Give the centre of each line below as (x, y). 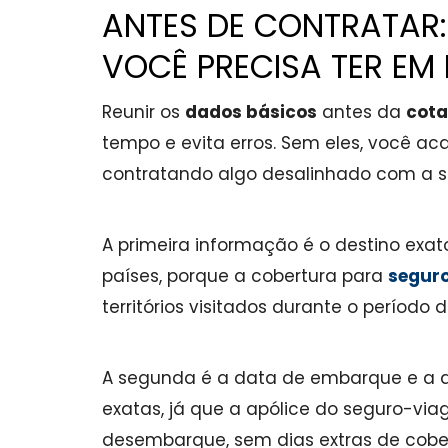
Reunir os (143, 112)
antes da (361, 112)
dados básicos (251, 112)
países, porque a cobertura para (245, 276)
